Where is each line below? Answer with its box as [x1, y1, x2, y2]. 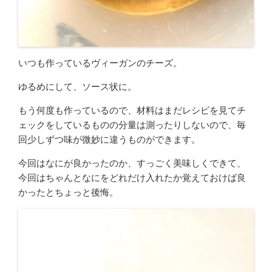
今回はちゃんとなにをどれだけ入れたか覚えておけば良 [18, 171, 246, 184]
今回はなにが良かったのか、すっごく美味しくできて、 [18, 157, 246, 169]
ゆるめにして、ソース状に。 [18, 80, 137, 93]
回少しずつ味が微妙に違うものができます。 [18, 133, 200, 146]
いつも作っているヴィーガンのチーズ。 [18, 56, 182, 69]
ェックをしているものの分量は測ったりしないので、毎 [18, 118, 246, 131]
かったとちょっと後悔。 [18, 186, 127, 199]
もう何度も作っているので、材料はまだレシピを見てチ [18, 104, 246, 117]
